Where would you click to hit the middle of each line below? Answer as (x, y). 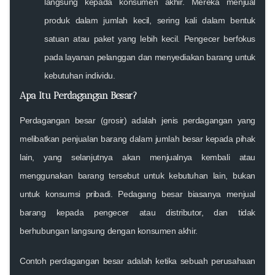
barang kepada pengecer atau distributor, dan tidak (137, 212)
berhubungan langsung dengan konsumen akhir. (109, 230)
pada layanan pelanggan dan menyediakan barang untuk (150, 57)
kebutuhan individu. (80, 75)
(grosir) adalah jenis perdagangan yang (176, 120)
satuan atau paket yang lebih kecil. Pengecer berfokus (150, 38)
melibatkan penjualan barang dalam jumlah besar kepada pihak (137, 138)
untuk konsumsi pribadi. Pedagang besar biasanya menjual (137, 194)
